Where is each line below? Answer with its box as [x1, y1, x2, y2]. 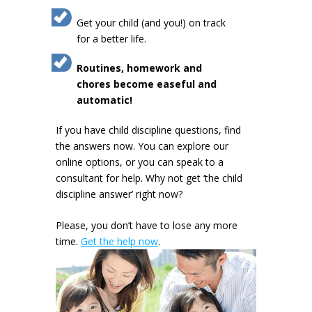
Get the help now [81, 234, 158, 248]
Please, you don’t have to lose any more [56, 218, 237, 232]
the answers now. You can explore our [56, 139, 228, 153]
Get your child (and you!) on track [77, 15, 226, 29]
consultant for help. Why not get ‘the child [56, 171, 242, 185]
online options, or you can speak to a [56, 155, 224, 169]
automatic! [77, 93, 132, 107]
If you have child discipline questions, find [56, 123, 241, 136]
